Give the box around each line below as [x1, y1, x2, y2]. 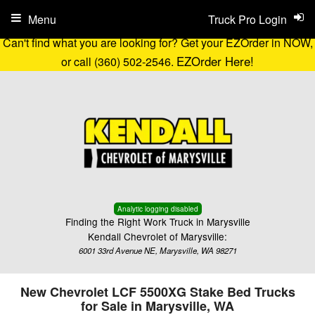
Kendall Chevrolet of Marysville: [88, 229, 227, 243]
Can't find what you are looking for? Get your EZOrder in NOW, [2, 34, 313, 51]
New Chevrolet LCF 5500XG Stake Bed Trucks [20, 283, 295, 301]
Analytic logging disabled [117, 204, 198, 214]
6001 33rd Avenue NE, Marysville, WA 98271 [78, 245, 237, 256]
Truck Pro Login [208, 11, 287, 27]
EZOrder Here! [176, 53, 254, 70]
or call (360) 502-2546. [61, 53, 176, 70]
